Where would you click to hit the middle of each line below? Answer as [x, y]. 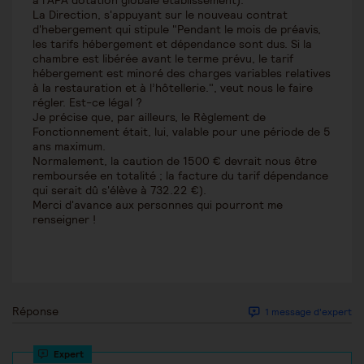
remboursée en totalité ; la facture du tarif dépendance [180, 176]
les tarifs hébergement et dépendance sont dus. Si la [172, 44]
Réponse [35, 312]
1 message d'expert [307, 312]
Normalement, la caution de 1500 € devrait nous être [175, 161]
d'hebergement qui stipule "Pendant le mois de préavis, [177, 30]
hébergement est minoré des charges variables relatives [182, 74]
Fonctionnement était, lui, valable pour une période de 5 [182, 132]
